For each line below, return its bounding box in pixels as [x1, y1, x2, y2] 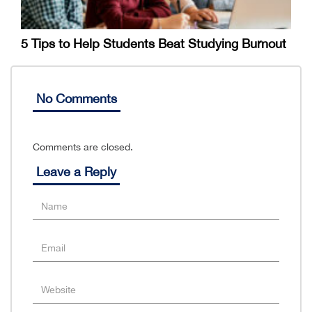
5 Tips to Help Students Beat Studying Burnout [21, 36, 286, 52]
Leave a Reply [36, 164, 116, 180]
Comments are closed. [33, 141, 133, 153]
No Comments [36, 91, 117, 107]
